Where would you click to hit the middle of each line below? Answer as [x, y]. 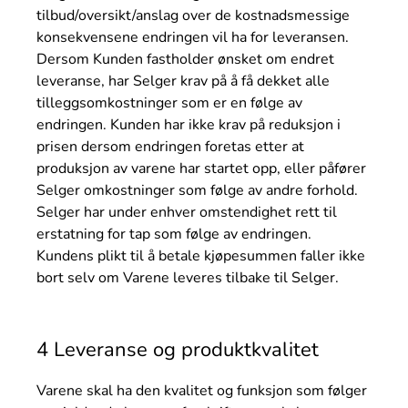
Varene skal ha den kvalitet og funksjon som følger [202, 390]
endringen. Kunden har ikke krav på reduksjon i [189, 124]
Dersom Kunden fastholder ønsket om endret [185, 59]
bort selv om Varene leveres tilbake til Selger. [188, 277]
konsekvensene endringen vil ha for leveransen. [193, 37]
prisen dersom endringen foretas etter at [170, 146]
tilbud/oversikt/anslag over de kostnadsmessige [193, 15]
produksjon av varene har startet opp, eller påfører [201, 168]
